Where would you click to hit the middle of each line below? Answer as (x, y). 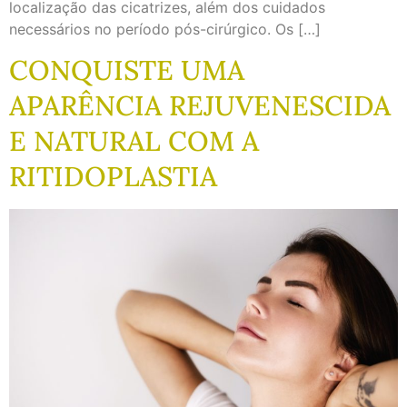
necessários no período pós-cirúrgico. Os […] (165, 29)
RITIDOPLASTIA (113, 177)
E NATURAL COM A (134, 141)
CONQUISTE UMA (127, 70)
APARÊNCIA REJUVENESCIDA (200, 106)
